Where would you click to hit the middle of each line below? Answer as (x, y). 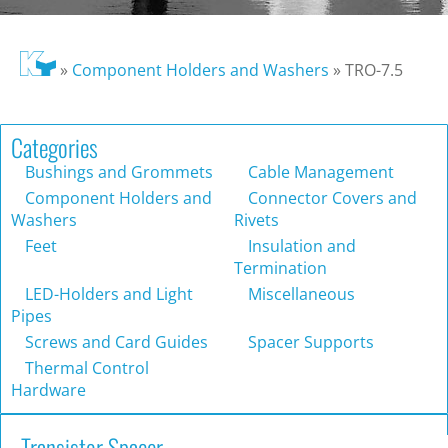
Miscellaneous (299, 294)
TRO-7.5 (373, 70)
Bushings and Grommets (117, 172)
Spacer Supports (309, 342)
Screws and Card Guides (114, 342)
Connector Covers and (330, 198)
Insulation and (300, 246)
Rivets (256, 220)
